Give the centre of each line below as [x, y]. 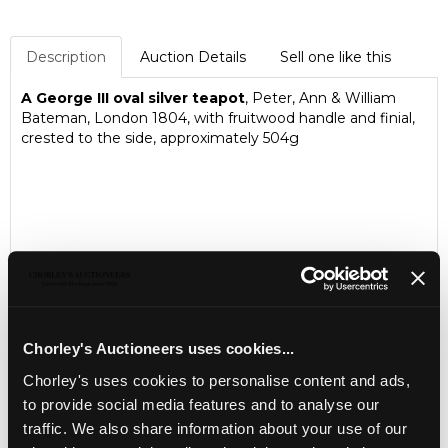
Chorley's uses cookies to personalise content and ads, [216, 380]
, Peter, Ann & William [320, 98]
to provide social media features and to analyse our [201, 404]
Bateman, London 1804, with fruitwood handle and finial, [218, 118]
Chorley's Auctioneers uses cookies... [159, 349]
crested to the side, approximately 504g [160, 138]
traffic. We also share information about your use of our [215, 428]
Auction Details [193, 57]
